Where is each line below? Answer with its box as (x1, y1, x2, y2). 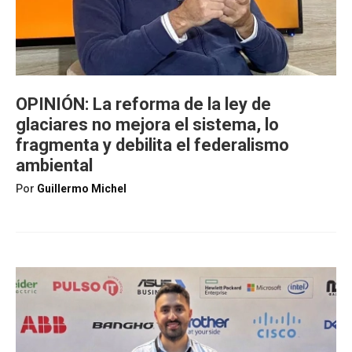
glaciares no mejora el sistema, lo (16, 115, 279, 134)
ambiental (16, 156, 93, 175)
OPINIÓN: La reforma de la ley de (16, 94, 271, 114)
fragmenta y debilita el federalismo (16, 135, 289, 155)
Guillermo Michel (37, 182, 126, 195)
